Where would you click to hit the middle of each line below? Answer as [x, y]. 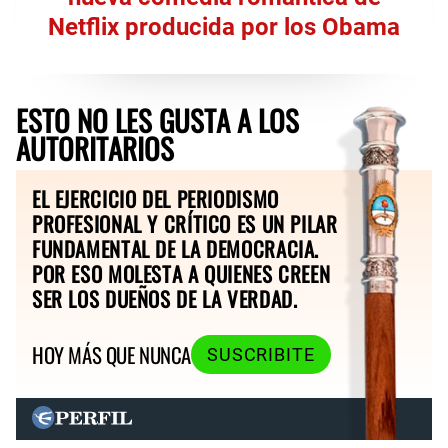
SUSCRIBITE [260, 354]
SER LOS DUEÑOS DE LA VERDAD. [165, 298]
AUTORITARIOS [95, 147]
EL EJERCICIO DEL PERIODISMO [155, 198]
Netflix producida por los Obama [224, 26]
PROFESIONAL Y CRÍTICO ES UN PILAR [185, 223]
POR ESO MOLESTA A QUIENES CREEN [181, 273]
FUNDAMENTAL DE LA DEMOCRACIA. [176, 248]
